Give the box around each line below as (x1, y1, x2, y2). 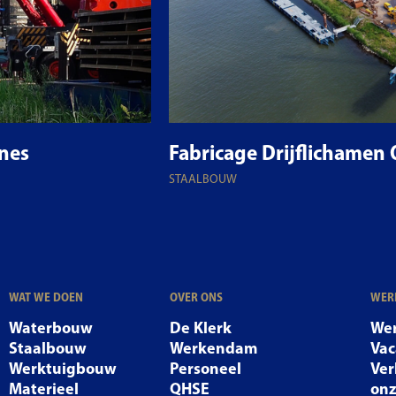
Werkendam (169, 337, 257, 358)
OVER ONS (169, 288, 223, 305)
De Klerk (169, 316, 232, 338)
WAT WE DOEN (8, 288, 83, 305)
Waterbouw (8, 316, 93, 338)
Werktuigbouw (8, 357, 117, 378)
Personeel (169, 357, 241, 378)
